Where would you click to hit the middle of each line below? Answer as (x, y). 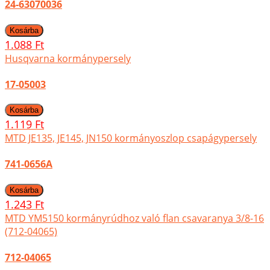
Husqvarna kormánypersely (68, 58)
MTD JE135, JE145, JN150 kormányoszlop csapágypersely (131, 138)
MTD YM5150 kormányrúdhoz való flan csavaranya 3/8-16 (134, 218)
